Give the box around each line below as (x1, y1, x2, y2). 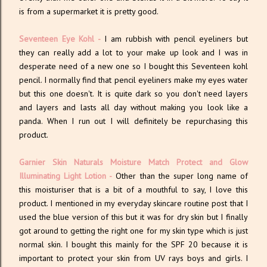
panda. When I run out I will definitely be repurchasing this (19, 116, 248, 126)
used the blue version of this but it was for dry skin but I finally (19, 212, 248, 222)
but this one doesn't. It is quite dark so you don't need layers (19, 88, 248, 99)
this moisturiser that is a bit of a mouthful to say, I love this (19, 184, 248, 195)
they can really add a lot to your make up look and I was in (19, 47, 248, 58)
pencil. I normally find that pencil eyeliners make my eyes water (19, 74, 248, 85)
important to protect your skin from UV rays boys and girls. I (19, 253, 248, 263)
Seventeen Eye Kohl (19, 33, 95, 44)
